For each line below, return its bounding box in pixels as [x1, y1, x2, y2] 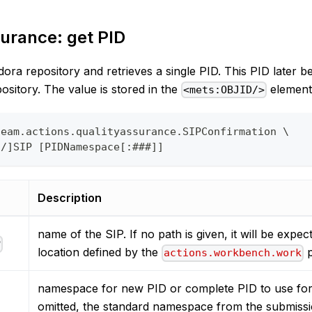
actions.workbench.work [164, 247, 302, 260]
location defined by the [38, 245, 162, 260]
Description [38, 191, 102, 205]
